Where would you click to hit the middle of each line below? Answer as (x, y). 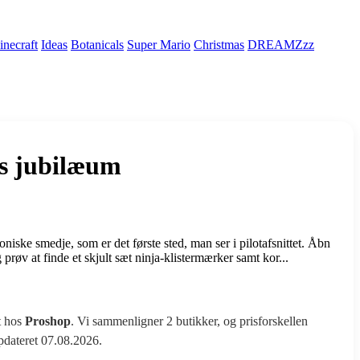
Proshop (47, 321)
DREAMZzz (281, 45)
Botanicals (97, 45)
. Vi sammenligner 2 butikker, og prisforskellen (189, 321)
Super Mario (159, 45)
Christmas (219, 45)
